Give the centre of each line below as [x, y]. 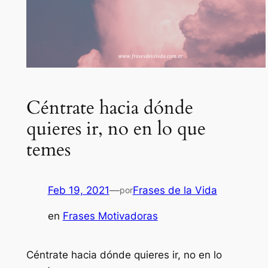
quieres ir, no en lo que [116, 128]
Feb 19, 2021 [78, 191]
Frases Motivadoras [110, 216]
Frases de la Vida [175, 191]
